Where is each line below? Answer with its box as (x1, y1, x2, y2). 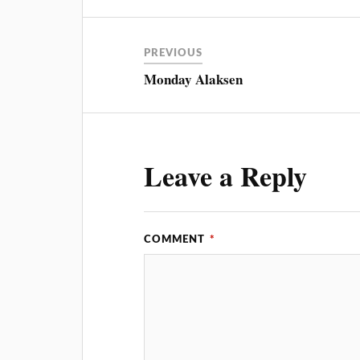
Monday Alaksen (144, 68, 243, 89)
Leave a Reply (144, 155, 308, 196)
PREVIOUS (144, 47, 203, 58)
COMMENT (144, 234, 209, 244)
